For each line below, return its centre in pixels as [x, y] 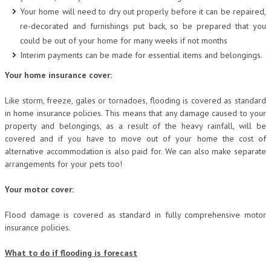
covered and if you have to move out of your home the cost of [135, 138]
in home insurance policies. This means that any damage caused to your [135, 113]
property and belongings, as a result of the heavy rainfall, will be [135, 126]
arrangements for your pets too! [64, 164]
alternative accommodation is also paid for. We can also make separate [135, 151]
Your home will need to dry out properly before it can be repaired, [143, 11]
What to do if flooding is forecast [71, 253]
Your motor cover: [39, 189]
